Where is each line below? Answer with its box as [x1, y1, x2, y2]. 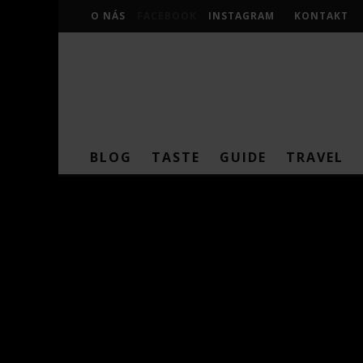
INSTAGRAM [208, 9, 275, 23]
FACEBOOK [137, 9, 197, 23]
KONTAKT [294, 9, 348, 23]
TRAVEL [286, 148, 344, 166]
